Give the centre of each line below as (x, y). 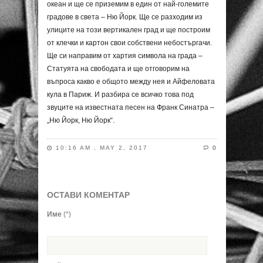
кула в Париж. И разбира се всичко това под (120, 95)
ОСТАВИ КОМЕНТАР (88, 195)
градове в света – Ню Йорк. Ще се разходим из (125, 17)
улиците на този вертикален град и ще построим (129, 30)
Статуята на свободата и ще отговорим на (118, 69)
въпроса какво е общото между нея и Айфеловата (131, 82)
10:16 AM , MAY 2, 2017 (102, 148)
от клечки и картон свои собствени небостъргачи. (129, 43)
